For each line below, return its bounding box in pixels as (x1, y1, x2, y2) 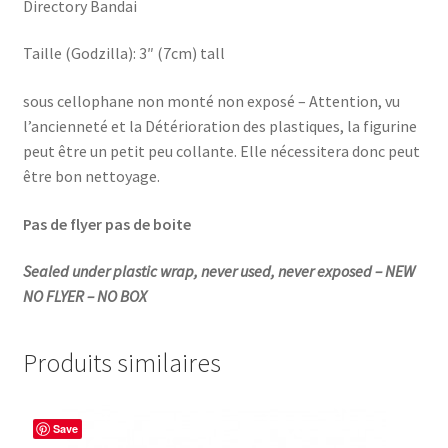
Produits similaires (22, 346, 221, 379)
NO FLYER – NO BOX (22, 286, 147, 307)
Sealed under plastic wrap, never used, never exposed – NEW (22, 261, 415, 282)
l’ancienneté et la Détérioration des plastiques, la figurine (22, 115, 417, 136)
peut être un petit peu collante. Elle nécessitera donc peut (22, 140, 420, 161)
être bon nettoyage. (22, 165, 160, 186)
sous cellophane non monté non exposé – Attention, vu (22, 90, 400, 111)
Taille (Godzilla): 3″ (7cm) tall (22, 43, 225, 64)
